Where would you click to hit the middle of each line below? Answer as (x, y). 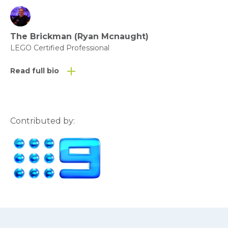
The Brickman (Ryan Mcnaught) (79, 36)
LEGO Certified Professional (60, 48)
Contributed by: (42, 121)
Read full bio (35, 71)
